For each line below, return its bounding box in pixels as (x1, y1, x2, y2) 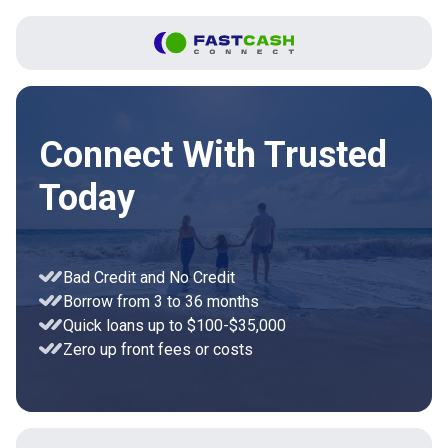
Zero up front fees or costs (63, 339, 253, 359)
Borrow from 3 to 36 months (63, 291, 259, 311)
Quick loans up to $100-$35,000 (63, 315, 286, 335)
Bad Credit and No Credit (63, 267, 235, 287)
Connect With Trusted (39, 133, 387, 176)
